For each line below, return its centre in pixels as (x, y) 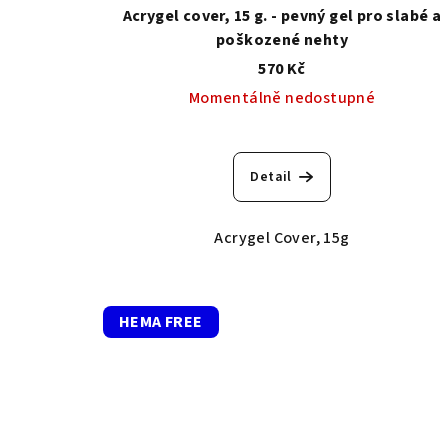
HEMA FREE (161, 322)
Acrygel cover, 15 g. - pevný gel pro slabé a (282, 16)
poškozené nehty (281, 40)
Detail (271, 177)
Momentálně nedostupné (282, 98)
